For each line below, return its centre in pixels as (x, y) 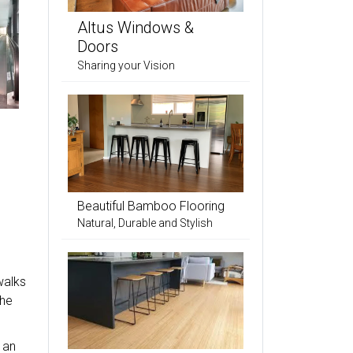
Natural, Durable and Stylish (145, 223)
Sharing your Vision (126, 65)
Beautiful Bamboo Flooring (151, 206)
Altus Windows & (136, 27)
